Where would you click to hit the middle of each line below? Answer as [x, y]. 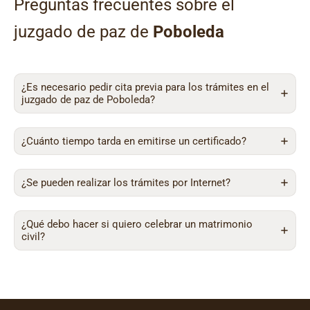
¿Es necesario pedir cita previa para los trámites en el [145, 87]
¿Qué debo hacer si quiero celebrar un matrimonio [137, 224]
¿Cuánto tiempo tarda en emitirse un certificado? [134, 141]
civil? [33, 237]
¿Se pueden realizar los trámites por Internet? [126, 183]
